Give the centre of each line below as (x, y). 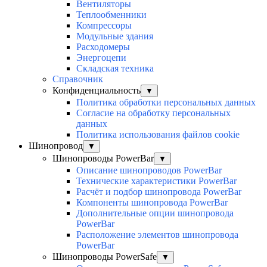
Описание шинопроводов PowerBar (149, 170)
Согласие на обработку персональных (153, 113)
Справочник (78, 79)
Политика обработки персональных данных (166, 103)
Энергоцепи (101, 58)
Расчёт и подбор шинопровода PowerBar (159, 192)
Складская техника (115, 69)
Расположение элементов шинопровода (157, 235)
